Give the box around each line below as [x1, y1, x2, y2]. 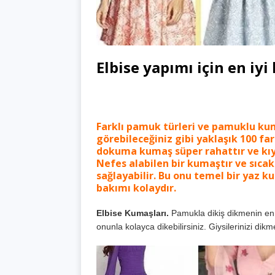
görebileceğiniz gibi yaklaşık [96, 132, 240, 146]
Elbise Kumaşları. [96, 208, 169, 219]
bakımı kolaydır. [96, 181, 176, 195]
